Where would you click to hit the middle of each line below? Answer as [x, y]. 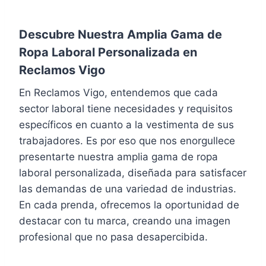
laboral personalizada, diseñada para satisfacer [133, 172]
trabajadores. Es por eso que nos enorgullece [127, 140]
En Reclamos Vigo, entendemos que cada [118, 92]
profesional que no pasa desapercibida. [113, 237]
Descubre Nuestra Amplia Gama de [121, 34]
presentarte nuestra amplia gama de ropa [118, 156]
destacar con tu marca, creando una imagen [125, 221]
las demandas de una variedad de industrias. [128, 189]
